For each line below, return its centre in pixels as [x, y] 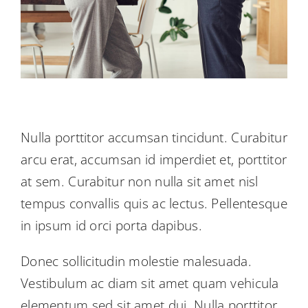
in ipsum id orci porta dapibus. [111, 225]
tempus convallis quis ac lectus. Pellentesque [154, 203]
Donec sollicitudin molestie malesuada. [136, 261]
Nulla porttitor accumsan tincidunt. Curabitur [154, 137]
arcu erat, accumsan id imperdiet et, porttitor [154, 159]
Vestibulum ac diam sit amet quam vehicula [150, 283]
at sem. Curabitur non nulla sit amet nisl [139, 181]
